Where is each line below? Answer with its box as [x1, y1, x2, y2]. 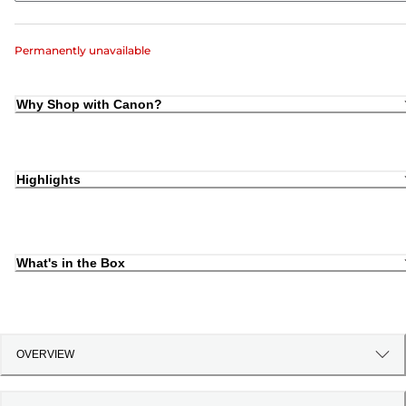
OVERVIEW [16, 348, 74, 362]
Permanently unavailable [14, 43, 150, 57]
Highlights [16, 172, 81, 188]
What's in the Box [16, 255, 125, 270]
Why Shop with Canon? [16, 96, 162, 111]
